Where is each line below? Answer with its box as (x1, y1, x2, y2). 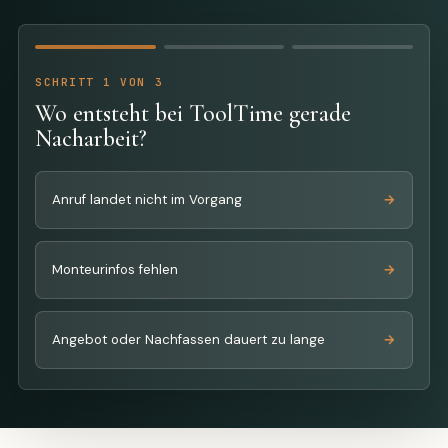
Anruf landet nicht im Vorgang (52, 191, 242, 208)
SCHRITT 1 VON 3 (35, 74, 164, 89)
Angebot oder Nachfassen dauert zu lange (52, 331, 325, 348)
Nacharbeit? (35, 123, 147, 153)
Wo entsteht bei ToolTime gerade (35, 98, 351, 128)
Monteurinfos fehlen (52, 261, 178, 278)
